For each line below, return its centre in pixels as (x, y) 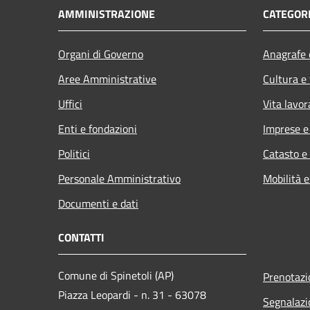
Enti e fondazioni (98, 129)
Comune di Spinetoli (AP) (116, 276)
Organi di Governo (101, 54)
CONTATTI (81, 238)
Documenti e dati (98, 204)
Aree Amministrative (107, 79)
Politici (74, 154)
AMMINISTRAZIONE (107, 14)
